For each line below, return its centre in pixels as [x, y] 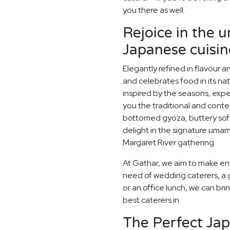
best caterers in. [152, 200]
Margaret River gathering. [169, 142]
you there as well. [154, 10]
